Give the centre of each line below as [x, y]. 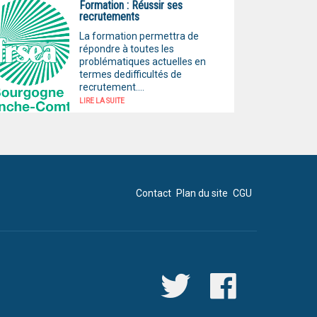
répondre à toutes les [126, 49]
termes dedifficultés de [130, 75]
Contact [154, 194]
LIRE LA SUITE [102, 101]
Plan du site [202, 194]
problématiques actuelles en [142, 62]
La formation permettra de [139, 36]
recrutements [109, 16]
